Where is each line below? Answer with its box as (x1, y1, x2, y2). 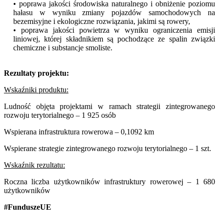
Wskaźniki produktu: (4, 85, 68, 94)
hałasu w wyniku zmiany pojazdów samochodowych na (13, 8, 215, 17)
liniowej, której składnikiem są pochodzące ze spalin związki (13, 34, 215, 43)
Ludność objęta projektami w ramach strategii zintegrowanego (4, 102, 215, 110)
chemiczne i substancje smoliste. (13, 43, 112, 52)
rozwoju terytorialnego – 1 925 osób (4, 110, 116, 119)
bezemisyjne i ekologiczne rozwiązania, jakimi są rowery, (13, 17, 190, 25)
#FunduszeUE (4, 202, 57, 211)
